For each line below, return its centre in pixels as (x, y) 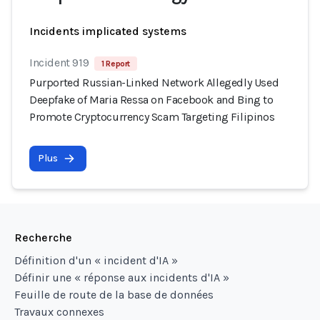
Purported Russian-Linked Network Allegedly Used (154, 82)
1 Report (116, 64)
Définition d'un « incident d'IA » (96, 260)
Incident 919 (59, 62)
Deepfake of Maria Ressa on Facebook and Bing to (151, 100)
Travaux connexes (59, 312)
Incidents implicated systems (108, 31)
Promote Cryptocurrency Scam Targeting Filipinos (152, 117)
